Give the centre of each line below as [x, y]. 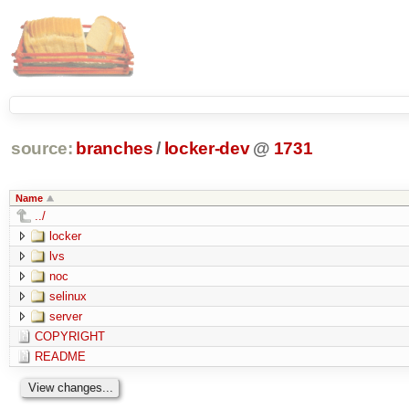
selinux [68, 296]
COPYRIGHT [69, 336]
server [65, 316]
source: [42, 149]
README [60, 356]
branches [115, 149]
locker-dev [207, 149]
